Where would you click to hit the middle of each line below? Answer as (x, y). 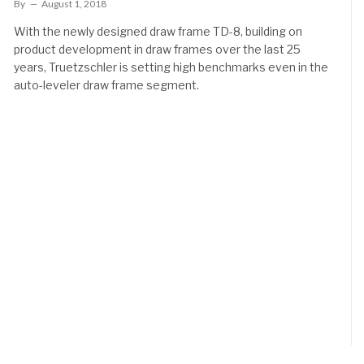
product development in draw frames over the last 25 (158, 49)
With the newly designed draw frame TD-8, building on (158, 31)
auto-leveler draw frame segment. (107, 85)
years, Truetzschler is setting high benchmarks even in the (171, 67)
